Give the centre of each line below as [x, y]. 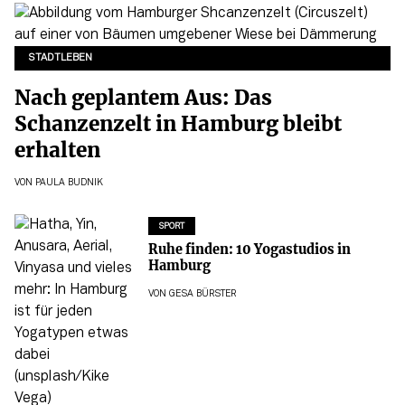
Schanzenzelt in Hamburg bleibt [178, 123]
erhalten [57, 150]
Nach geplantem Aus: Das [143, 97]
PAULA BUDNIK [69, 184]
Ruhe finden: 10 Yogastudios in [249, 250]
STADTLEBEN [61, 58]
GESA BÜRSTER [202, 294]
